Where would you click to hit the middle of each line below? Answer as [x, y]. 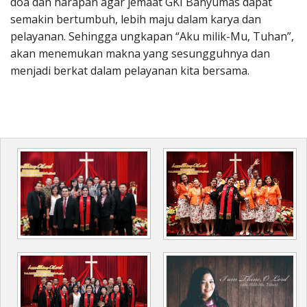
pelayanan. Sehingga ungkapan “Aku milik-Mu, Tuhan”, [152, 36]
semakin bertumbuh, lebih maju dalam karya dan [136, 19]
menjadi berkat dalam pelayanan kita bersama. [130, 70]
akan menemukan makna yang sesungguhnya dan [140, 53]
